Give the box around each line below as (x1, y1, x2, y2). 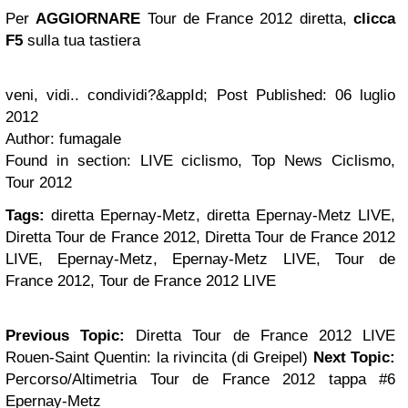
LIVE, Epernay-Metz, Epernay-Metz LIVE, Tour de (5, 250, 395, 268)
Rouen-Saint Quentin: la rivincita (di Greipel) (5, 349, 313, 366)
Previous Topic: (5, 327, 126, 344)
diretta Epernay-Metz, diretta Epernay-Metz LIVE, (45, 207, 395, 224)
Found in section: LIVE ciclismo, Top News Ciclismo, (5, 152, 395, 169)
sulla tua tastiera (23, 32, 140, 49)
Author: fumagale (5, 130, 121, 148)
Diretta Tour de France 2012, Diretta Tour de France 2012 (5, 229, 395, 246)
